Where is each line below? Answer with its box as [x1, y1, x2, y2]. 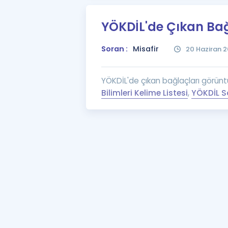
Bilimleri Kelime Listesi [101, 88, 188, 98]
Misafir [132, 44, 159, 54]
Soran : [101, 44, 128, 54]
